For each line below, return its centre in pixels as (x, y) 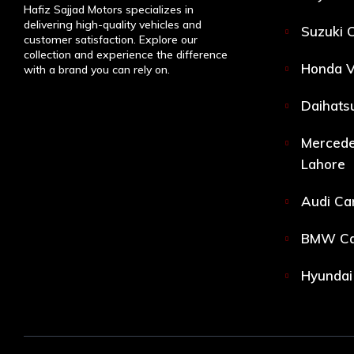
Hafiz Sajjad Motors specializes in (109, 9)
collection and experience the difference (126, 54)
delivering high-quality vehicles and (113, 24)
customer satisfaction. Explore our (111, 39)
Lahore (323, 164)
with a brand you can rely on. (97, 69)
